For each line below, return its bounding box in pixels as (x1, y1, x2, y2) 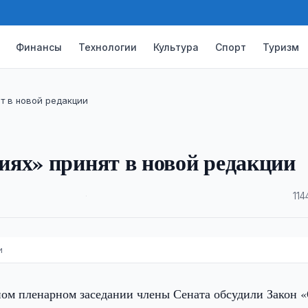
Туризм (263, 41, 300, 53)
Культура (153, 41, 199, 53)
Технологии (78, 41, 137, 53)
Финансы (16, 41, 63, 53)
